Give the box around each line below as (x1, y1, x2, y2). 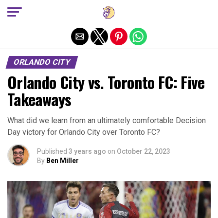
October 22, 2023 (117, 147, 170, 155)
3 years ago (69, 147, 106, 155)
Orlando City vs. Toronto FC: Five (7, 71, 204, 93)
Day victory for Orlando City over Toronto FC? (7, 127, 160, 137)
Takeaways (7, 88, 72, 110)
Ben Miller (46, 157, 79, 164)
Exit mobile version (73, 6, 145, 16)
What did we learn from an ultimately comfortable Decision (7, 116, 206, 125)
